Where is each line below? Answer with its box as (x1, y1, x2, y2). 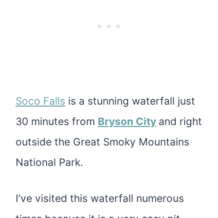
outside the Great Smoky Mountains (16, 136, 189, 148)
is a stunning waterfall (65, 95, 178, 108)
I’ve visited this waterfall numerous (16, 192, 184, 205)
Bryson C (98, 115, 144, 128)
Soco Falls (16, 95, 65, 108)
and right (159, 115, 202, 128)
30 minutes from (16, 115, 98, 128)
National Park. (16, 156, 83, 169)
